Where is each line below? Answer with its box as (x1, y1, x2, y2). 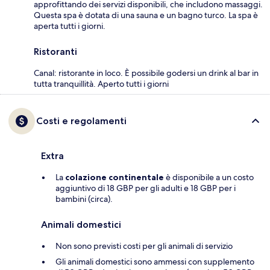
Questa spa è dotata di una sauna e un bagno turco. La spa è (34, 10, 258, 21)
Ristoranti (34, 46, 77, 58)
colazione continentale (65, 172, 164, 183)
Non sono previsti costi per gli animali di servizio (55, 240, 233, 252)
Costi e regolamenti (36, 115, 127, 127)
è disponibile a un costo (164, 172, 254, 183)
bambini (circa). (55, 193, 113, 205)
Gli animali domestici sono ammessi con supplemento (55, 256, 254, 268)
